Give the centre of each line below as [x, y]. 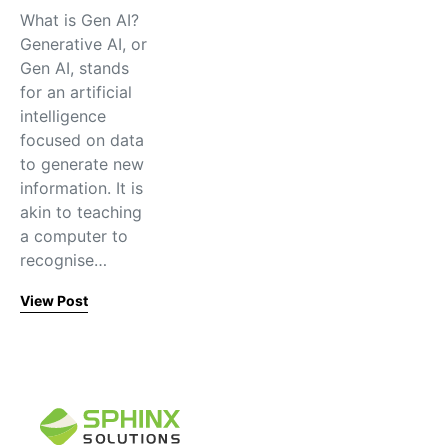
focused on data [82, 140]
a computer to [74, 236]
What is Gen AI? [82, 20]
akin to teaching [81, 212]
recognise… [63, 260]
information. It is [81, 188]
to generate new [82, 164]
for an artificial [76, 92]
